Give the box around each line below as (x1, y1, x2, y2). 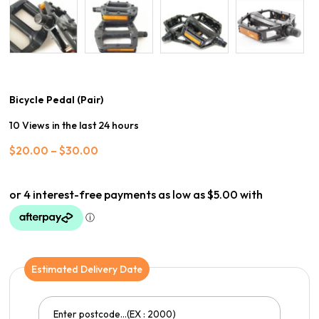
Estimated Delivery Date (31, 263, 143, 276)
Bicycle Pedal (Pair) (9, 93, 104, 106)
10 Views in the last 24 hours (9, 119, 140, 132)
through (98, 183, 140, 197)
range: (98, 156, 132, 169)
